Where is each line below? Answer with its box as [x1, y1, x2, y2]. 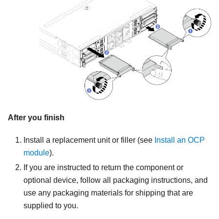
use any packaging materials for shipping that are [23, 188, 193, 197]
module [23, 148, 49, 157]
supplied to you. [23, 201, 78, 210]
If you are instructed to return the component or [23, 163, 183, 172]
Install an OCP [154, 135, 205, 144]
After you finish [8, 113, 65, 122]
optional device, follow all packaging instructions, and [23, 175, 208, 184]
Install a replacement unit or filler [23, 135, 135, 144]
